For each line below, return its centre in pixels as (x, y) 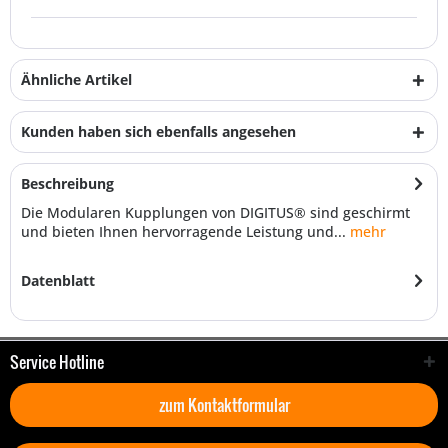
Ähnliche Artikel (76, 79)
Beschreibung (67, 183)
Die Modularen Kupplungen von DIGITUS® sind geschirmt (215, 212)
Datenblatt (58, 280)
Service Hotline (57, 362)
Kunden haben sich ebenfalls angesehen (158, 131)
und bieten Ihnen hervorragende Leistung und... (183, 231)
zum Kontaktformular (224, 405)
